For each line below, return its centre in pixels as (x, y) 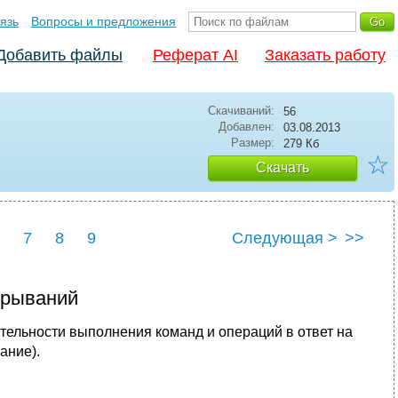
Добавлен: (247, 127)
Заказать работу (325, 55)
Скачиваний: (241, 111)
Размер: (253, 143)
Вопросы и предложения (103, 21)
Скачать (283, 167)
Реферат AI (195, 55)
